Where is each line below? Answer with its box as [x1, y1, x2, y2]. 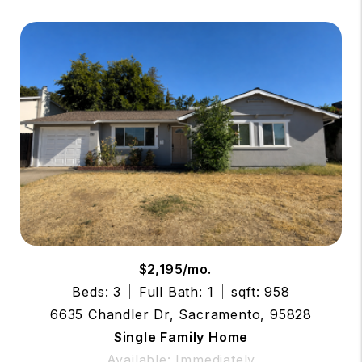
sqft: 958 [231, 283, 290, 300]
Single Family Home [113, 328, 249, 345]
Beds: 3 [72, 283, 122, 300]
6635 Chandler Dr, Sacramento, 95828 [50, 305, 312, 322]
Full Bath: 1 [138, 283, 214, 300]
